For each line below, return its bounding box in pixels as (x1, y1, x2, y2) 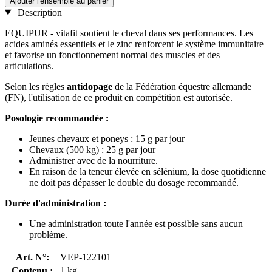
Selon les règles (5, 81, 67, 92)
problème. (29, 229, 67, 240)
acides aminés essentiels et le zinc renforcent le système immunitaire (5, 38, 263, 49)
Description (15, 7, 62, 18)
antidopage (67, 81, 112, 92)
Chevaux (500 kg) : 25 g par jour (29, 144, 155, 155)
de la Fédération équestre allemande (112, 81, 251, 92)
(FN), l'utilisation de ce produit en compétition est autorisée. (5, 92, 233, 103)
